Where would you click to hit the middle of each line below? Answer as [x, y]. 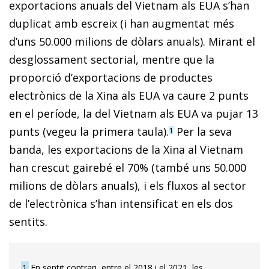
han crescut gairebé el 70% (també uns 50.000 [128, 168]
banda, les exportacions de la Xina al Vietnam [126, 150]
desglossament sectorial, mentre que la [112, 60]
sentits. [28, 222]
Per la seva [203, 132]
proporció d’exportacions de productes [111, 78]
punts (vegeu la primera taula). [89, 132]
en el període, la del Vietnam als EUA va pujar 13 [134, 114]
